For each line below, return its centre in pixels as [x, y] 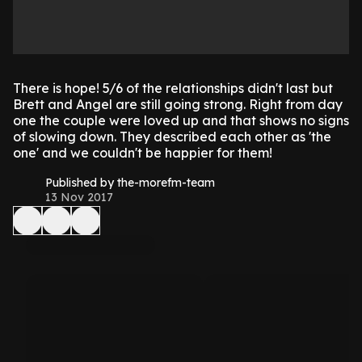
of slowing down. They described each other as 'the [172, 137]
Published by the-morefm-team [130, 183]
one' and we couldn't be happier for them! [143, 153]
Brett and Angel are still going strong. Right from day [178, 105]
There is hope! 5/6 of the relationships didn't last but [173, 88]
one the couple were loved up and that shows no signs [181, 121]
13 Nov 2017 [79, 198]
